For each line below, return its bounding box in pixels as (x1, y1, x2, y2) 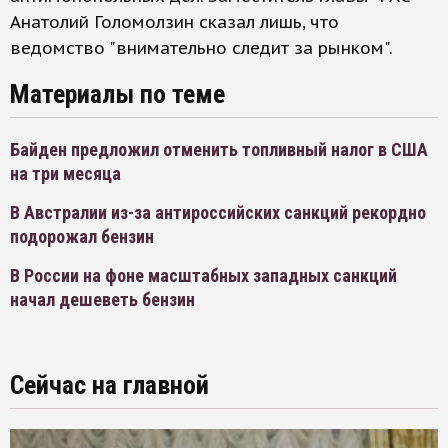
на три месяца (10, 163, 121, 184)
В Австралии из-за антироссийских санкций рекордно (10, 202, 426, 223)
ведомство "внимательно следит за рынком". (10, 37, 393, 59)
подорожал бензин (10, 226, 154, 247)
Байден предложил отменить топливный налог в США (10, 139, 428, 160)
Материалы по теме (10, 79, 225, 109)
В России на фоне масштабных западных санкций (10, 265, 397, 286)
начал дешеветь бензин (10, 289, 195, 310)
